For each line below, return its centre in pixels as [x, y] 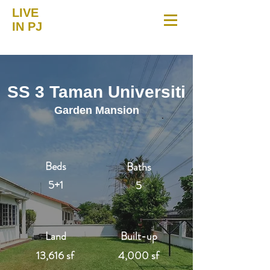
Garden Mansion [96, 110]
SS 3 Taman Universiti [96, 92]
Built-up [139, 236]
